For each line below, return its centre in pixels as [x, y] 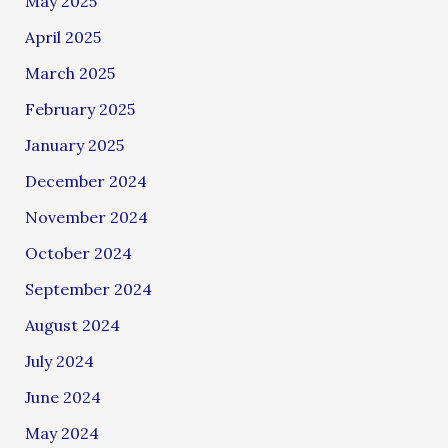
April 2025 [62, 36]
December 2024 [85, 180]
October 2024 [78, 252]
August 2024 [72, 324]
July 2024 [59, 360]
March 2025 [69, 72]
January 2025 [74, 144]
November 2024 [86, 216]
